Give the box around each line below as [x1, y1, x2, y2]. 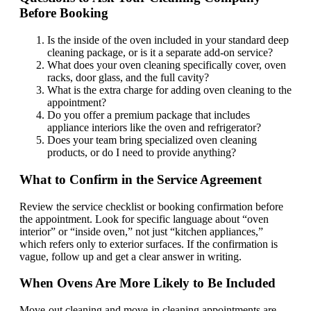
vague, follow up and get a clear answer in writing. [19, 250, 242, 262]
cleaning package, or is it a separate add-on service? [47, 47, 273, 59]
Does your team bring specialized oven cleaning [47, 134, 257, 146]
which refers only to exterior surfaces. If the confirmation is [19, 237, 278, 250]
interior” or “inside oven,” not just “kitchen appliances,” [19, 225, 263, 237]
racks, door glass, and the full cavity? [47, 72, 209, 84]
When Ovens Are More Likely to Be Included [19, 276, 276, 291]
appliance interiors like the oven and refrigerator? [47, 121, 261, 134]
